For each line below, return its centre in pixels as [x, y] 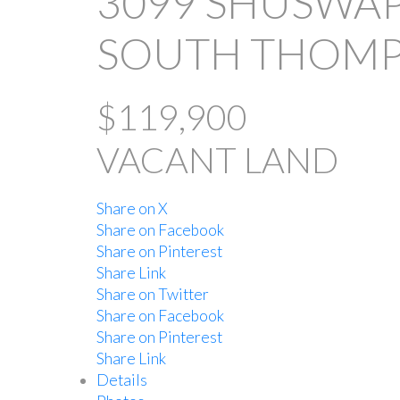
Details [121, 380]
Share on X [132, 209]
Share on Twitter [152, 295]
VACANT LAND [217, 160]
